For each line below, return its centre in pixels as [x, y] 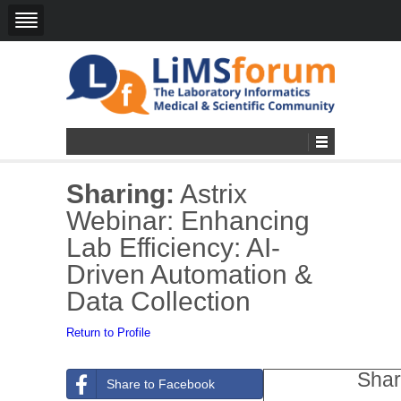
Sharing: [120, 193]
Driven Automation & [189, 274]
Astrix [211, 193]
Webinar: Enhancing [188, 220]
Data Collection [158, 301]
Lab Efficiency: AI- [173, 247]
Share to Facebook [161, 384]
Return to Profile [108, 332]
